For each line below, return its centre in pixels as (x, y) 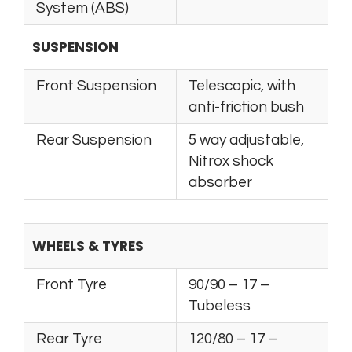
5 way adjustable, (246, 139)
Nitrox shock (231, 161)
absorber (220, 182)
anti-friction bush (246, 106)
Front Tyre (71, 284)
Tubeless (220, 305)
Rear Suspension (94, 139)
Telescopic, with (242, 85)
